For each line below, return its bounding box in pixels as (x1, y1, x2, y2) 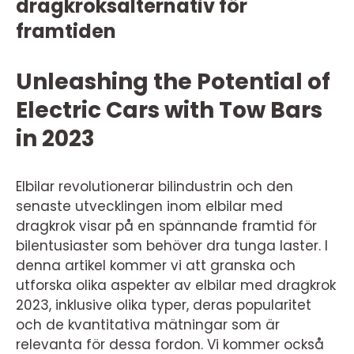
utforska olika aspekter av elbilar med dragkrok (16, 276, 336, 295)
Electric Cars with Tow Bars (16, 95, 322, 126)
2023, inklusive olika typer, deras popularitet (16, 296, 311, 314)
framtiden (16, 18, 116, 44)
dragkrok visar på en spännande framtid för (16, 217, 317, 235)
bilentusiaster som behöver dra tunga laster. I (16, 236, 328, 255)
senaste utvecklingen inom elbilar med (16, 197, 283, 216)
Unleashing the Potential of (16, 66, 330, 97)
